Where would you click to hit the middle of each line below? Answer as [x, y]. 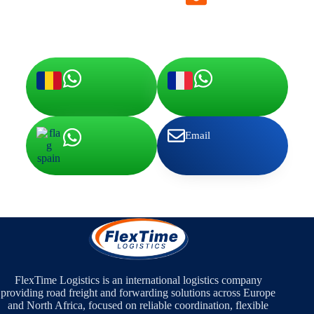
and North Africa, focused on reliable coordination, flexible [138, 305]
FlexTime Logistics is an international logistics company [138, 280]
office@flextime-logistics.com [196, 14]
